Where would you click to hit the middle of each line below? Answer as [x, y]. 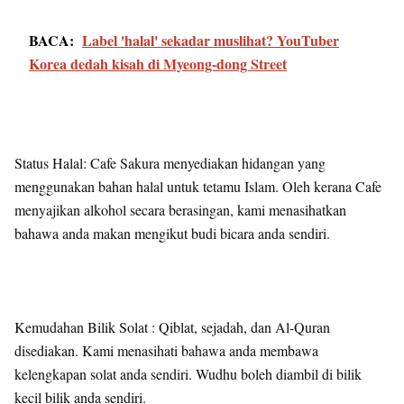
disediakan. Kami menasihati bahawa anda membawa [166, 350]
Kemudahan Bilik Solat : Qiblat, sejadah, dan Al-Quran [172, 327]
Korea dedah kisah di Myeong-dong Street [158, 64]
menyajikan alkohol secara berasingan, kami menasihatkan [180, 210]
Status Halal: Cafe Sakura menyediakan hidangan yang [170, 163]
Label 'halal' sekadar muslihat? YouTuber [211, 40]
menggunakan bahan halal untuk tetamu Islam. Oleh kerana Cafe [198, 186]
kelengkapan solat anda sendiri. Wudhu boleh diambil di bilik [188, 374]
